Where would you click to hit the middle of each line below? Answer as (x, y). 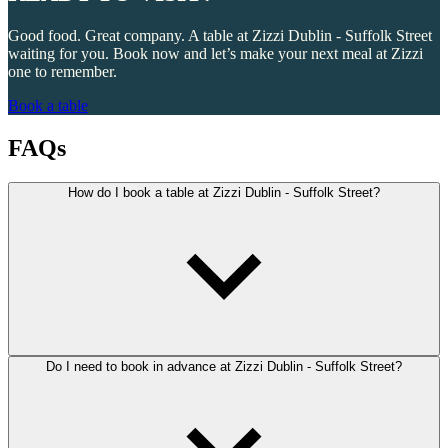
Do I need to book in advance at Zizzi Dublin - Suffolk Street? (224, 366)
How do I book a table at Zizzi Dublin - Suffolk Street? (224, 192)
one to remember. (62, 72)
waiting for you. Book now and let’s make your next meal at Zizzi (215, 54)
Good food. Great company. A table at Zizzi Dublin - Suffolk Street (220, 36)
